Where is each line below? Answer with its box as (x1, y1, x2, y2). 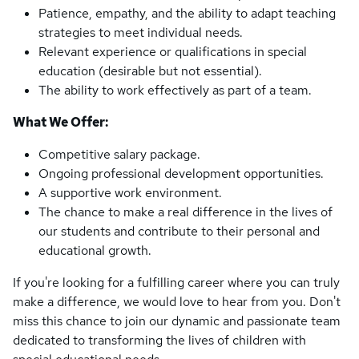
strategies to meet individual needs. (38, 24, 243, 41)
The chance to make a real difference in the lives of (38, 204, 333, 220)
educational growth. (38, 242, 151, 259)
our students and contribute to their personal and (38, 223, 320, 240)
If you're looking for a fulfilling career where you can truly (13, 274, 340, 291)
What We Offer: (13, 114, 108, 131)
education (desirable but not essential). (38, 63, 262, 79)
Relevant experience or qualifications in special (38, 43, 307, 60)
